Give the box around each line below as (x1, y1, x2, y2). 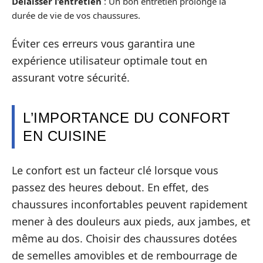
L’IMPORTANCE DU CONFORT (23, 110, 231, 126)
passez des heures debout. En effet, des (12, 180, 209, 194)
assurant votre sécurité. (12, 70, 130, 85)
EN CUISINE (23, 128, 106, 144)
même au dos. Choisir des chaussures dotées (12, 231, 237, 245)
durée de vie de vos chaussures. (12, 9, 140, 21)
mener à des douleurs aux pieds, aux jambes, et (12, 214, 251, 228)
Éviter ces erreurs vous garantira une (12, 36, 195, 51)
